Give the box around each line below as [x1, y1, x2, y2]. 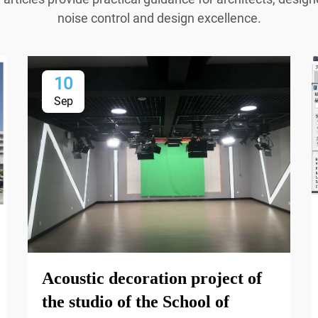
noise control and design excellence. [57, 11, 261, 26]
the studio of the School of [42, 292, 229, 312]
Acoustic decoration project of [42, 269, 262, 288]
